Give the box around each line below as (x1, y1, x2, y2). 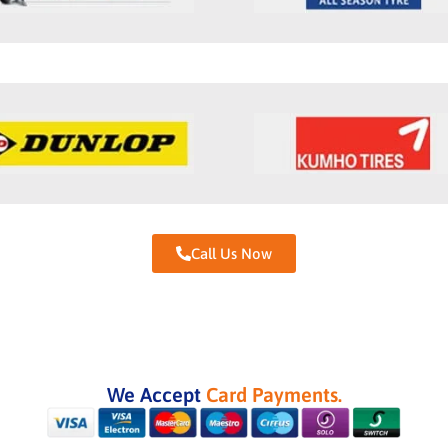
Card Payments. (205, 383, 342, 407)
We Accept (106, 383, 206, 407)
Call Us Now (191, 245, 272, 263)
